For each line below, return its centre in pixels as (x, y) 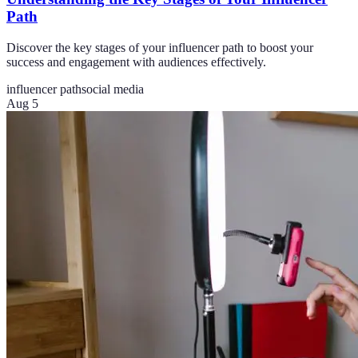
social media (113, 89)
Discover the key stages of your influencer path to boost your (160, 47)
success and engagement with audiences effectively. (136, 62)
